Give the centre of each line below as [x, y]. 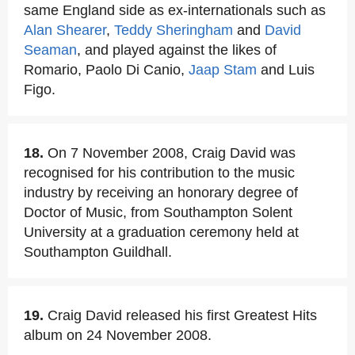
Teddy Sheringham [174, 30]
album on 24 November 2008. [118, 335]
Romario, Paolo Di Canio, [106, 70]
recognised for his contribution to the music [159, 173]
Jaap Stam [223, 70]
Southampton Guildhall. [98, 252]
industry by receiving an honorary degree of [161, 193]
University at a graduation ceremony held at [161, 232]
